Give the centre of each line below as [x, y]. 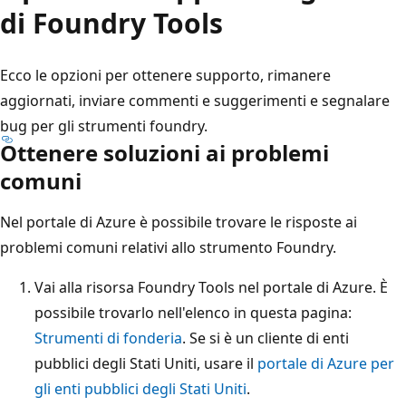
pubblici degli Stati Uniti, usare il [146, 363]
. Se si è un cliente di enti [266, 338]
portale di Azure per [326, 363]
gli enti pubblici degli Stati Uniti [140, 388]
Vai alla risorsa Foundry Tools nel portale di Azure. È [211, 287]
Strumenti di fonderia [108, 338]
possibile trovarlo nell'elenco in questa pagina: [193, 312]
